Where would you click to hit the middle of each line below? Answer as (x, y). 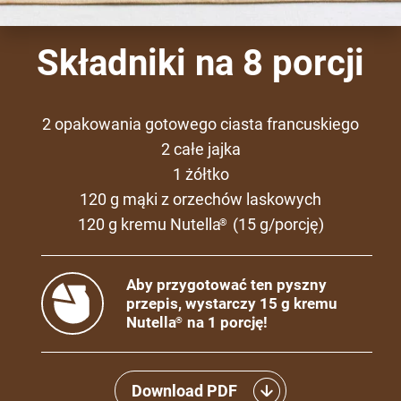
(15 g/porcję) (276, 224)
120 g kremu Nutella (149, 224)
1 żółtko (200, 174)
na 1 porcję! (226, 322)
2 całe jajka (200, 149)
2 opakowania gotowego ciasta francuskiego (200, 124)
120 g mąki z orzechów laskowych (200, 199)
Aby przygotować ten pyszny (226, 284)
